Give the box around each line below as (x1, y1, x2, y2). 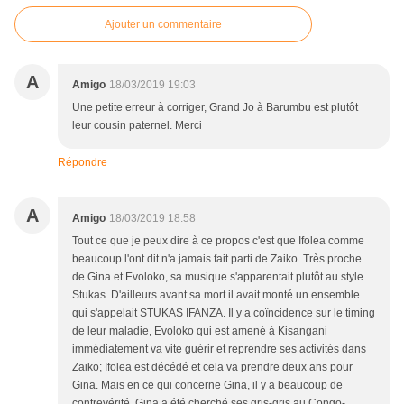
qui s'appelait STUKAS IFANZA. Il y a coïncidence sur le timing (72, 306, 375, 319)
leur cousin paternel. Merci (72, 118, 202, 132)
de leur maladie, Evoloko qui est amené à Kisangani (72, 324, 327, 337)
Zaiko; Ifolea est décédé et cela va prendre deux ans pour (72, 360, 353, 373)
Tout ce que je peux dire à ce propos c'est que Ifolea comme (72, 234, 364, 247)
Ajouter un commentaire (105, 17, 222, 31)
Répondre (58, 155, 107, 169)
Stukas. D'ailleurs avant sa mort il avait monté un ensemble (72, 288, 360, 301)
